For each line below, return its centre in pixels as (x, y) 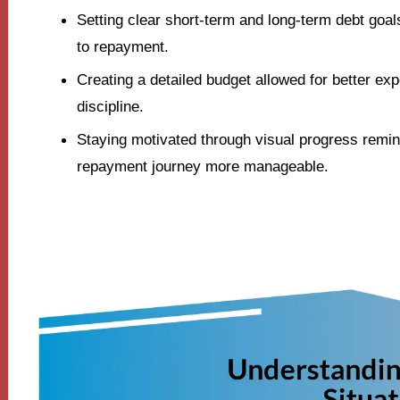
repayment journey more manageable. (202, 166)
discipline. (110, 107)
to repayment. (122, 47)
